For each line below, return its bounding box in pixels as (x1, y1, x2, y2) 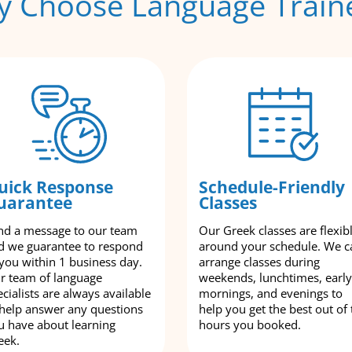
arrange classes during (199, 254, 320, 269)
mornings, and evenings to (199, 285, 343, 301)
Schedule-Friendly (199, 176, 345, 198)
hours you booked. (199, 317, 301, 332)
